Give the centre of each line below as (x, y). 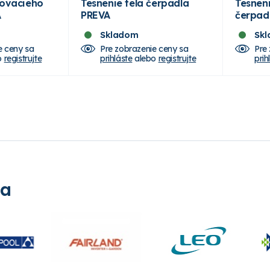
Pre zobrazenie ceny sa (144, 49)
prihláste (116, 58)
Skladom (119, 35)
